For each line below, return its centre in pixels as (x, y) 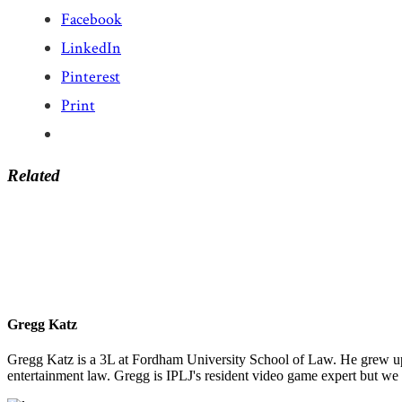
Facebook (92, 19)
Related (34, 175)
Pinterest (91, 76)
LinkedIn (91, 48)
